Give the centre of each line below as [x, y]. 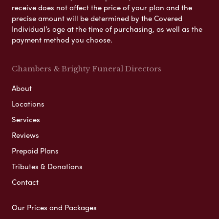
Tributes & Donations [47, 166]
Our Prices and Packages [54, 207]
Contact [25, 182]
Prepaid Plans [35, 150]
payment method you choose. [62, 39]
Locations [28, 103]
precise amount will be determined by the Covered [97, 18]
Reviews [25, 135]
